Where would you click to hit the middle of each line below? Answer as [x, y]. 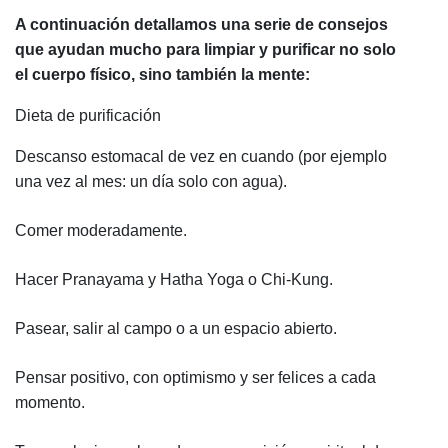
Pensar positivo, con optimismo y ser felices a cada [195, 377]
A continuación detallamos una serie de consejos [201, 24]
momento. [50, 402]
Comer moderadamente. [101, 230]
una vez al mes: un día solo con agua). [153, 181]
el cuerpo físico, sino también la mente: [162, 74]
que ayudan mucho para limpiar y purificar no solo [205, 49]
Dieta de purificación [88, 115]
